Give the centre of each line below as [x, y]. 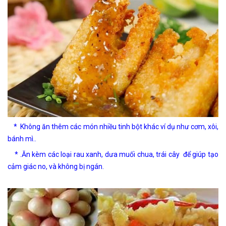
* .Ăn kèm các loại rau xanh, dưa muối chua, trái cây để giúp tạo [113, 154]
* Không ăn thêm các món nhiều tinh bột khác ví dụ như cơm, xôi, [113, 126]
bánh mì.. [22, 138]
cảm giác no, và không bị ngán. [56, 166]
